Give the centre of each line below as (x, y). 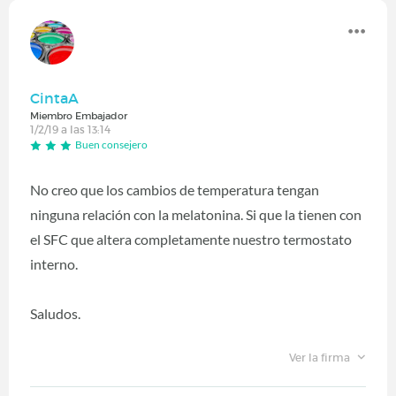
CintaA (54, 99)
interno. (54, 263)
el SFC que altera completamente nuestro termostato (191, 239)
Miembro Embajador (79, 116)
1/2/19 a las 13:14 (70, 130)
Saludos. (55, 313)
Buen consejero (111, 145)
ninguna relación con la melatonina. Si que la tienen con (196, 214)
